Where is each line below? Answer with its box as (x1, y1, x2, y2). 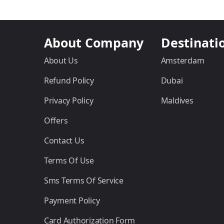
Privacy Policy (44, 94, 93, 106)
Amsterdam (160, 54, 204, 66)
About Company (44, 33, 143, 51)
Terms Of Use (44, 154, 94, 166)
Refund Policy (44, 74, 94, 86)
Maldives (160, 94, 193, 106)
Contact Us (44, 134, 84, 146)
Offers (44, 114, 68, 126)
